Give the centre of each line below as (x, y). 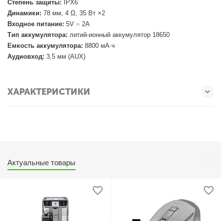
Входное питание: (36, 24)
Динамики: (25, 13)
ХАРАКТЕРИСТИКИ (49, 92)
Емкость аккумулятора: (45, 46)
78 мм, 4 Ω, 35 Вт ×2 (74, 13)
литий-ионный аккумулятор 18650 (119, 35)
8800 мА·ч (99, 46)
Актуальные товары (42, 163)
